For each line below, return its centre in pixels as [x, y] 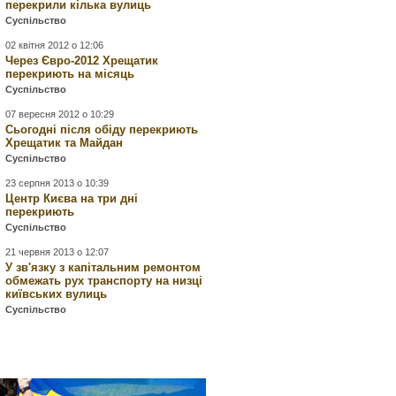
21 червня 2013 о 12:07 [57, 252]
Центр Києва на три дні [72, 198]
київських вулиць [57, 294]
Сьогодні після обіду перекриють [102, 129]
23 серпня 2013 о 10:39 [57, 183]
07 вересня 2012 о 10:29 [60, 114]
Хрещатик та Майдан [65, 143]
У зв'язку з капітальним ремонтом [103, 267]
